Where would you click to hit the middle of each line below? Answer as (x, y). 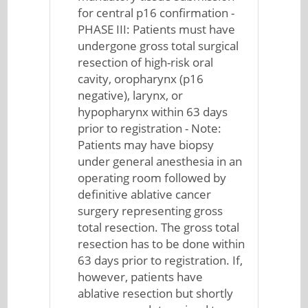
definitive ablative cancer (145, 194)
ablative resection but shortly (156, 293)
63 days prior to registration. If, (161, 260)
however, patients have (141, 277)
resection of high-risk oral (146, 62)
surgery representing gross (151, 211)
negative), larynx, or (131, 95)
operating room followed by (152, 178)
